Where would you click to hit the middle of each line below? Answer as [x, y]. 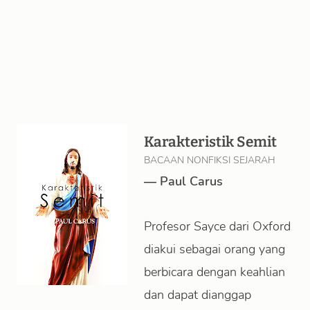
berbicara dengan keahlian [215, 272]
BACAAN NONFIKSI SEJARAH [210, 160]
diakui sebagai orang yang [215, 249]
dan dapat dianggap [198, 295]
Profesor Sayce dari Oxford [217, 226]
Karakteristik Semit [210, 142]
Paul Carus [191, 181]
